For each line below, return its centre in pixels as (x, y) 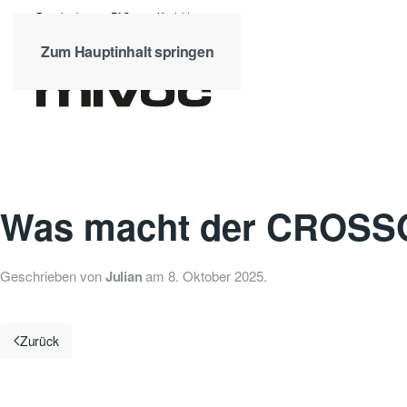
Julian (124, 276)
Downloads (60, 15)
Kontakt (174, 15)
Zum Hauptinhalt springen (128, 51)
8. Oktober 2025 (216, 276)
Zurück (40, 341)
